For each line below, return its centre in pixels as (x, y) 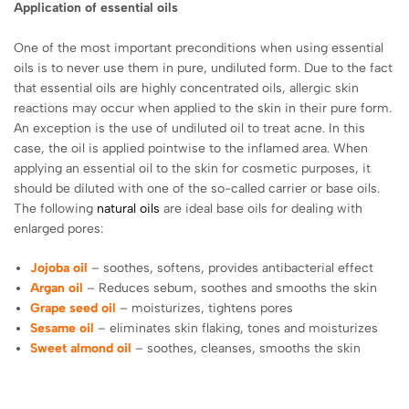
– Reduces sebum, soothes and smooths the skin (231, 288)
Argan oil (57, 288)
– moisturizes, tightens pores (205, 308)
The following (55, 208)
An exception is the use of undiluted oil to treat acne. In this (189, 128)
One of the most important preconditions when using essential (199, 47)
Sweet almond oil (81, 348)
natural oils (128, 208)
